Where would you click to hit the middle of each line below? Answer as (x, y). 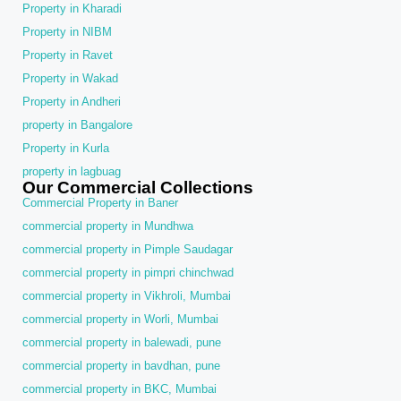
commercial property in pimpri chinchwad (128, 272)
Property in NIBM (67, 31)
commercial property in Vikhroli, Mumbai (127, 295)
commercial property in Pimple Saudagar (128, 249)
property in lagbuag (72, 171)
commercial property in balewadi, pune (122, 342)
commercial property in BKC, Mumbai (119, 388)
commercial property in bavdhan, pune (121, 365)
